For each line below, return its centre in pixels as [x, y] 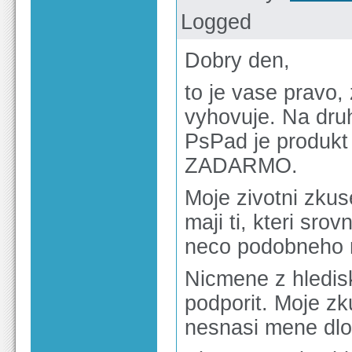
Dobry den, [237, 60]
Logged [216, 22]
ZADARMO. [241, 165]
